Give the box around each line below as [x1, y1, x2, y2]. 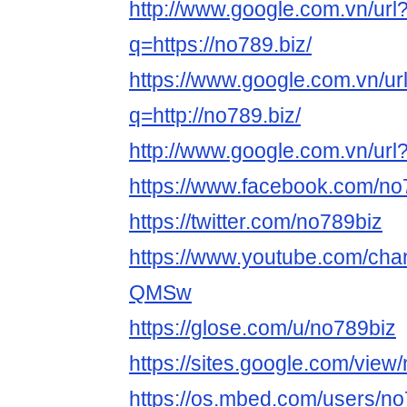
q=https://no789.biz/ [129, 33, 312, 57]
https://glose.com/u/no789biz [129, 316, 396, 341]
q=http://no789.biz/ [129, 104, 301, 128]
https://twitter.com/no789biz [129, 210, 382, 234]
